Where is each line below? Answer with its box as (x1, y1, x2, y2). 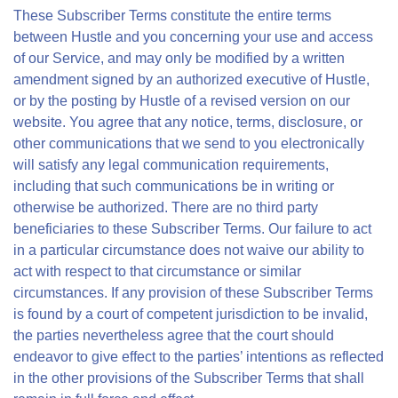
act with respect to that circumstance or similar (13, 264, 301, 279)
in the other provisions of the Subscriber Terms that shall (13, 370, 364, 386)
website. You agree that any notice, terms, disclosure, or (13, 115, 362, 130)
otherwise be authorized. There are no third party (13, 200, 318, 215)
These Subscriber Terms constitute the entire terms (13, 8, 331, 23)
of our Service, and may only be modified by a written (13, 51, 345, 66)
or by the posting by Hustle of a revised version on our (13, 93, 350, 108)
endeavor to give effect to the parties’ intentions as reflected (13, 349, 384, 364)
